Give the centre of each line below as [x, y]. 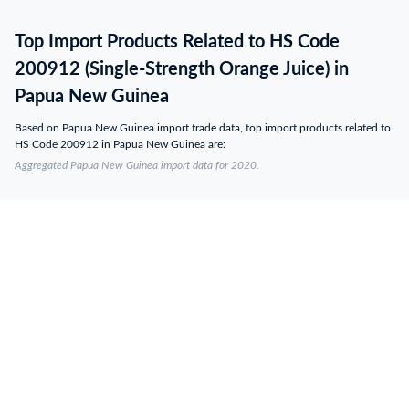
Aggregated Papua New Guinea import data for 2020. [137, 165]
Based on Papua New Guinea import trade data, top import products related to [203, 128]
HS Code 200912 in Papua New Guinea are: [120, 144]
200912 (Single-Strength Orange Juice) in [182, 69]
